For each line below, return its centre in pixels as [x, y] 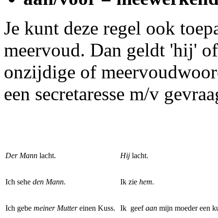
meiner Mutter [55, 208]
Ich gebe [19, 208]
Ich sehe [19, 182]
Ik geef [133, 208]
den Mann [48, 182]
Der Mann [21, 155]
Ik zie [130, 182]
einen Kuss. [96, 208]
